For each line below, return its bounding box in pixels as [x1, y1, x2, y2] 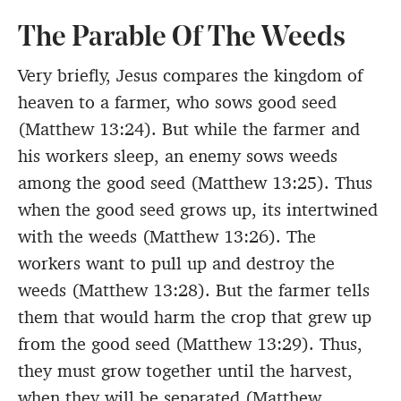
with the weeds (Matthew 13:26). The [18, 225, 316, 249]
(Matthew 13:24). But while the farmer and [18, 117, 360, 141]
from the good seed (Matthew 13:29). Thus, [18, 332, 363, 356]
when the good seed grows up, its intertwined [18, 198, 378, 222]
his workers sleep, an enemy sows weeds [18, 144, 337, 168]
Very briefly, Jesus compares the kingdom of [18, 64, 363, 88]
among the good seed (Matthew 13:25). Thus [18, 171, 372, 195]
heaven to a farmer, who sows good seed [18, 90, 337, 115]
